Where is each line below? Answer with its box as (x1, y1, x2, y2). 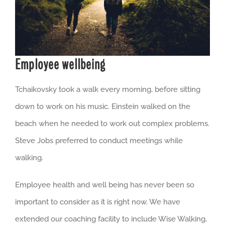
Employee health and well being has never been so (15, 180, 194, 189)
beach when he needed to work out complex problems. (15, 119, 209, 128)
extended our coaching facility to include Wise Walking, (15, 214, 207, 223)
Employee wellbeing (15, 55, 105, 74)
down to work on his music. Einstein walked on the (15, 101, 190, 111)
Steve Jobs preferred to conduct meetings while (15, 136, 183, 145)
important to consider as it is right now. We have (15, 197, 180, 206)
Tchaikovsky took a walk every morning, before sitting (15, 84, 200, 94)
